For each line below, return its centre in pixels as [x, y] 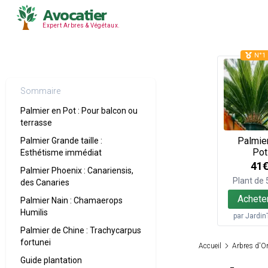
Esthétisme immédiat [61, 153]
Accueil [210, 246]
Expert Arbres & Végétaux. [81, 25]
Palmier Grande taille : [61, 141]
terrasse [36, 123]
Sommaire [40, 91]
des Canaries [45, 182]
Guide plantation [51, 260]
